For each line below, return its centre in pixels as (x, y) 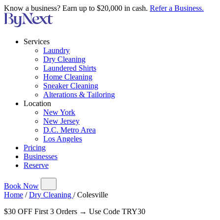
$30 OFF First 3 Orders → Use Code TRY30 (75, 211)
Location (37, 103)
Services (37, 41)
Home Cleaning (68, 77)
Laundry (56, 50)
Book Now (21, 186)
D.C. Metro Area (69, 130)
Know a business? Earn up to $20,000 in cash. (77, 8)
